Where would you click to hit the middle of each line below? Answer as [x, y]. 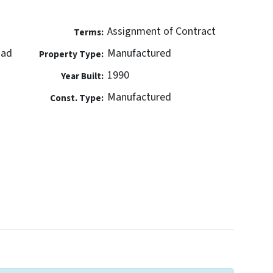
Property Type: [71, 55]
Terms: [88, 33]
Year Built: [82, 76]
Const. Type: [76, 98]
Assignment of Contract [161, 32]
